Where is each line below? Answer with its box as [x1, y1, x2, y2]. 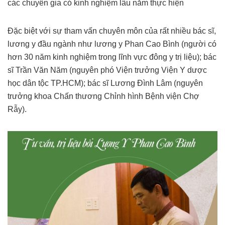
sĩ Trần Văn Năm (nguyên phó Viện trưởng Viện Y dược [8, 66, 207, 75]
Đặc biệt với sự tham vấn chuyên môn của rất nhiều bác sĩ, [8, 27, 216, 36]
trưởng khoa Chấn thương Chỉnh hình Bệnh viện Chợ [8, 92, 199, 101]
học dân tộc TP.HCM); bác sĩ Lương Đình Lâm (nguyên [8, 79, 203, 88]
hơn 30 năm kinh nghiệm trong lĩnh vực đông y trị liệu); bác [8, 53, 216, 62]
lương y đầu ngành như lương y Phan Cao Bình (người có [8, 40, 216, 49]
